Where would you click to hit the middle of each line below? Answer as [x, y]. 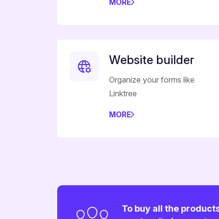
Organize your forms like [152, 80]
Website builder [152, 60]
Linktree [123, 94]
